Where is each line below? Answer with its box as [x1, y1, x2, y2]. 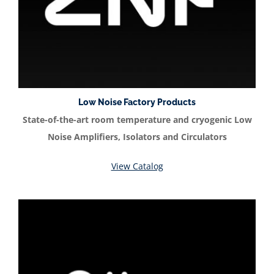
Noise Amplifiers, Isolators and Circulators [47, 130, 227, 143]
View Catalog [111, 160, 163, 172]
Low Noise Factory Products [78, 97, 196, 108]
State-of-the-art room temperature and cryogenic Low [22, 113, 252, 125]
